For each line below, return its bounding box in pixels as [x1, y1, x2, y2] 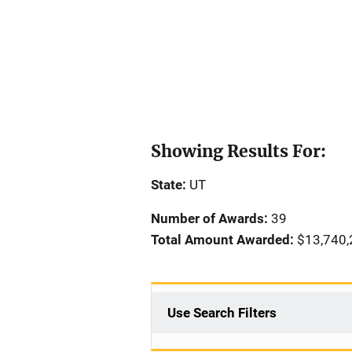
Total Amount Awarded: [151, 232, 294, 247]
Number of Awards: [151, 211, 268, 226]
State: [151, 177, 186, 192]
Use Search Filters [167, 305, 277, 321]
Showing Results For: [151, 141, 326, 162]
